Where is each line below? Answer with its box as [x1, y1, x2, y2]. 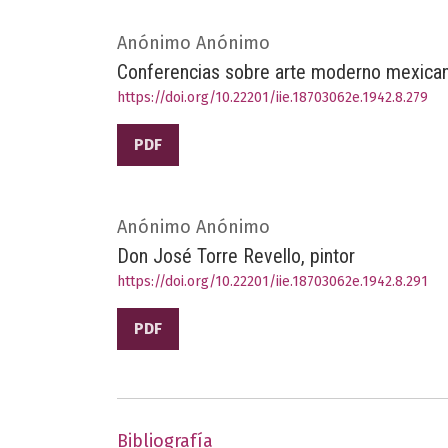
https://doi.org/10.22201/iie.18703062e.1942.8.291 [117, 272, 428, 290]
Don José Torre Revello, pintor [117, 243, 355, 268]
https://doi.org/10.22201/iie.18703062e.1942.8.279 [117, 88, 428, 106]
